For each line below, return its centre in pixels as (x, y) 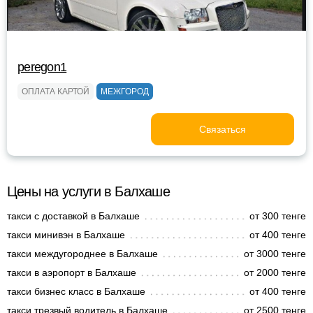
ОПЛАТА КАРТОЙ (56, 92)
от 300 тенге (278, 216)
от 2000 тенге (275, 272)
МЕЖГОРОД (125, 92)
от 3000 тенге (275, 254)
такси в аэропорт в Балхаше (72, 272)
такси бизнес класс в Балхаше (76, 291)
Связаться (223, 129)
